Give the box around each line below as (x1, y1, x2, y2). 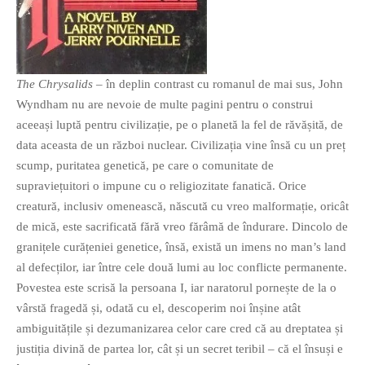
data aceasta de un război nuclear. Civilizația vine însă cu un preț (16, 138, 345, 152)
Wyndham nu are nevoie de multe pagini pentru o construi (16, 97, 313, 111)
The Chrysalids (16, 77, 93, 90)
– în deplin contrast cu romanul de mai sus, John (93, 77, 343, 90)
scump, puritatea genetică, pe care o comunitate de (16, 158, 274, 172)
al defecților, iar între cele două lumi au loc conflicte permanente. (16, 260, 347, 274)
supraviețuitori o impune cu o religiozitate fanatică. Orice (16, 178, 306, 192)
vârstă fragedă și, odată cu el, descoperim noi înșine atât (16, 301, 301, 314)
